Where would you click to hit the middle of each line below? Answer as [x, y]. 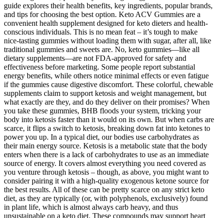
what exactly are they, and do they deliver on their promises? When [107, 102]
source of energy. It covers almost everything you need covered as [105, 163]
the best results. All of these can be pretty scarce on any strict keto [104, 190]
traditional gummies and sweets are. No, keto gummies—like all [102, 50]
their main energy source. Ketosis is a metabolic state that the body [106, 146]
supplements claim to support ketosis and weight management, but [105, 93]
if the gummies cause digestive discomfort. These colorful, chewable [109, 85]
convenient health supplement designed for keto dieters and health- [106, 23]
